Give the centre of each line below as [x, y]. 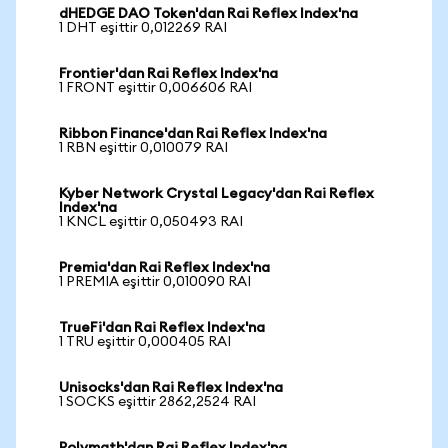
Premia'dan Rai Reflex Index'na [164, 268]
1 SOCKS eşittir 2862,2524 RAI [157, 402]
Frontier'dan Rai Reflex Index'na [168, 74]
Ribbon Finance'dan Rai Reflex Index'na [193, 134]
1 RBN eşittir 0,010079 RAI [143, 148]
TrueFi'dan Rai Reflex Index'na [162, 328]
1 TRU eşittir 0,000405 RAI [145, 342]
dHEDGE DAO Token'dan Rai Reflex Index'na [208, 14]
